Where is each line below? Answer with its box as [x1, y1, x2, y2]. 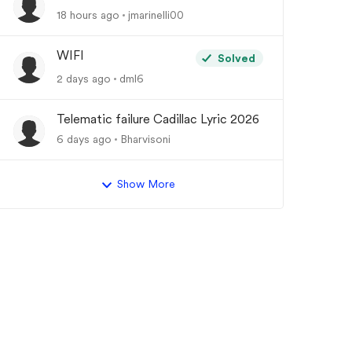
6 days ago [57, 133, 112, 145]
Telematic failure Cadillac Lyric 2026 [57, 112, 259, 126]
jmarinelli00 [128, 9, 184, 21]
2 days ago [57, 72, 111, 85]
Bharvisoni [120, 133, 170, 145]
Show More [117, 178, 176, 190]
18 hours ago [57, 9, 119, 21]
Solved [217, 52, 255, 64]
